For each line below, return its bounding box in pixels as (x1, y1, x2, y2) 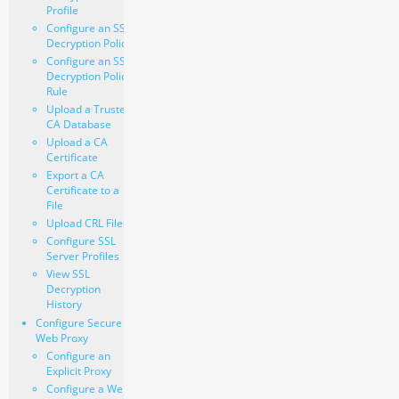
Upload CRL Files (45, 215, 128, 231)
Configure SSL (45, 232, 116, 248)
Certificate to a (45, 182, 119, 198)
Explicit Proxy (45, 363, 111, 379)
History (45, 296, 82, 312)
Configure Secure (35, 314, 122, 330)
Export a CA (45, 167, 104, 183)
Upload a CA (45, 134, 108, 150)
